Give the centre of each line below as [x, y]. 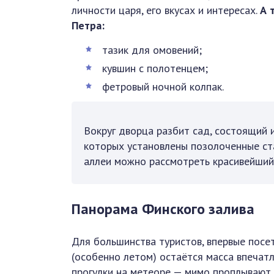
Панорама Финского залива [163, 209]
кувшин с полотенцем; [155, 68]
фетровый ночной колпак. [163, 86]
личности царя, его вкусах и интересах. [166, 10]
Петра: [88, 25]
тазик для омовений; [152, 50]
